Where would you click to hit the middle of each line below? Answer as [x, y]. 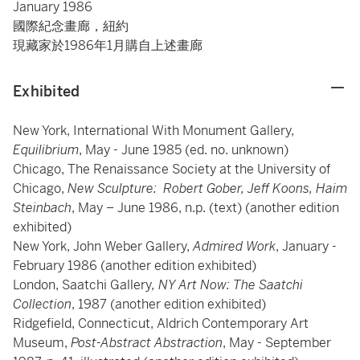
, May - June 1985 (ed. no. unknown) [184, 150]
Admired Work [234, 246]
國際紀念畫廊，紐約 [71, 26]
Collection [42, 304]
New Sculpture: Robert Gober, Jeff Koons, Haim [207, 188]
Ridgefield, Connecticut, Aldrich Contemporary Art [161, 323]
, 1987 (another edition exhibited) [169, 304]
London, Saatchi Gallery [82, 285]
